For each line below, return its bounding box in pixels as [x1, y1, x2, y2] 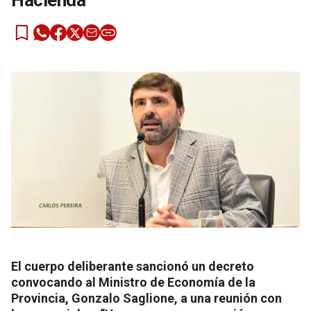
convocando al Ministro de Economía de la [11, 275, 255, 289]
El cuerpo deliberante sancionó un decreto [11, 259, 254, 274]
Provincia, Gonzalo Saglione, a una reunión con [11, 291, 282, 305]
